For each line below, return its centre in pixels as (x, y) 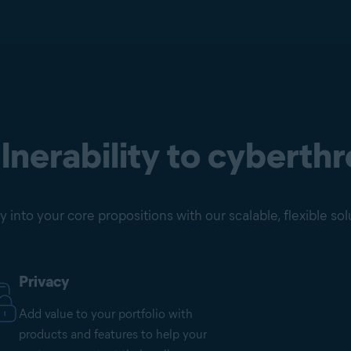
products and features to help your (113, 335)
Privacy (44, 282)
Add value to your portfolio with (106, 314)
